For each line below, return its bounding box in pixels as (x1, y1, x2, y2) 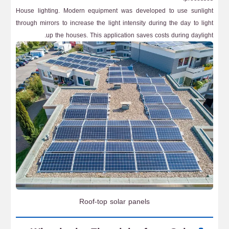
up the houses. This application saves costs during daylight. (46, 30, 213, 41)
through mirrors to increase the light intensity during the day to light (16, 17, 213, 29)
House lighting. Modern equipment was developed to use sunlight (16, 5, 213, 16)
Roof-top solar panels (79, 195, 150, 209)
